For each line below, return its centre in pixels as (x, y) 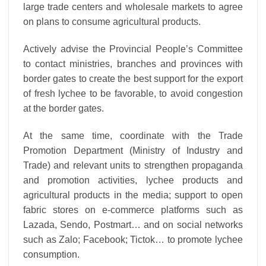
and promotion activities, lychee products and (133, 180)
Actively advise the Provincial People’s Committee (133, 49)
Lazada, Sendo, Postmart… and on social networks (133, 225)
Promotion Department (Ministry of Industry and (133, 151)
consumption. (51, 255)
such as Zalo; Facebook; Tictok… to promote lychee (133, 240)
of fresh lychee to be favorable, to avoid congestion (133, 94)
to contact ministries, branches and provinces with (133, 64)
